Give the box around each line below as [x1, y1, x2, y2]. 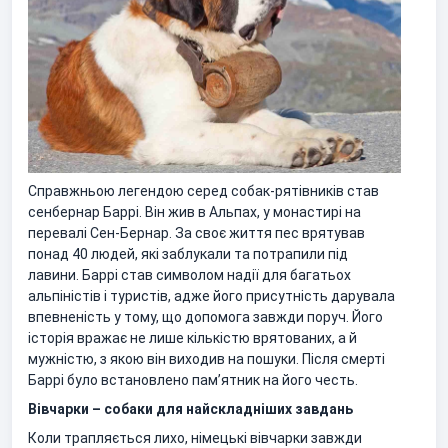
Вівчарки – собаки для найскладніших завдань [28, 400, 353, 417]
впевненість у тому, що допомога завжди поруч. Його [28, 308, 383, 325]
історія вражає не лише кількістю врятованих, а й [28, 329, 357, 346]
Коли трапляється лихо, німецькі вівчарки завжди [28, 429, 362, 446]
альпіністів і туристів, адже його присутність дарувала [28, 287, 395, 304]
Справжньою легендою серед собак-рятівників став [28, 182, 379, 199]
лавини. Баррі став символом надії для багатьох [28, 266, 351, 283]
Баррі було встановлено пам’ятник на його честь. [28, 371, 358, 388]
